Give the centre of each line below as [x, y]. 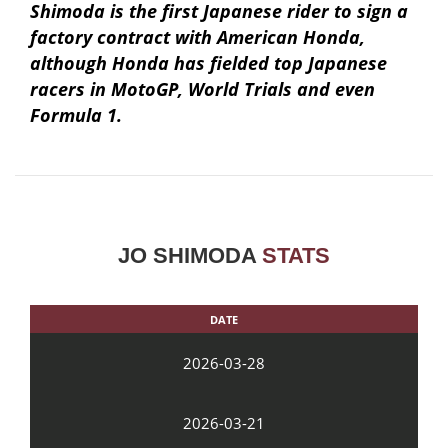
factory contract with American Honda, [197, 36]
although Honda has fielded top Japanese [208, 62]
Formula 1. [76, 114]
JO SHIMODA [190, 255]
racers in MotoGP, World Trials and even [202, 88]
